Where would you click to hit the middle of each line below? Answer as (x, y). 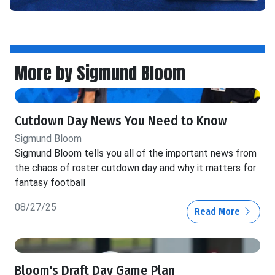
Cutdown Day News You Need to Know (121, 121)
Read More (219, 212)
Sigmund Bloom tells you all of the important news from (136, 153)
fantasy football (50, 183)
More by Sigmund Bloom (100, 73)
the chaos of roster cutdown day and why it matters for (135, 168)
